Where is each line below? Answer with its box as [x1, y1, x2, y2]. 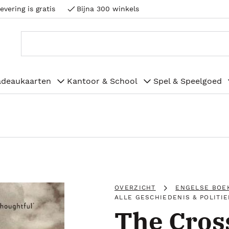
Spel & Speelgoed [153, 76, 222, 86]
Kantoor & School [67, 76, 138, 86]
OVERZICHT [114, 184, 156, 191]
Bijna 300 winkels [77, 5, 139, 13]
